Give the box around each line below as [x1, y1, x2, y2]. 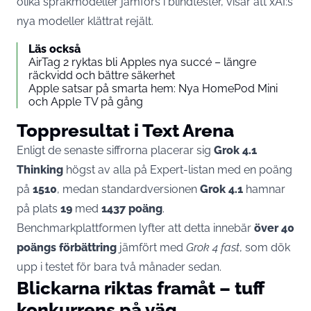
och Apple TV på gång [28, 94, 143, 108]
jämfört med [117, 240, 186, 254]
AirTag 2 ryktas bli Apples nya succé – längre [28, 55, 256, 69]
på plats [17, 201, 60, 215]
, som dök [239, 240, 290, 254]
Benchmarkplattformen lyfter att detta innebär [17, 221, 254, 235]
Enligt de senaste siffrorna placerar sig [17, 143, 214, 157]
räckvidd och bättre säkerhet [28, 68, 175, 82]
